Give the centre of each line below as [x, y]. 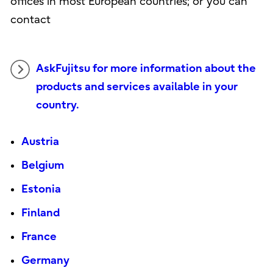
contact [30, 20]
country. [57, 105]
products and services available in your [136, 87]
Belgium [42, 166]
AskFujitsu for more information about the [146, 69]
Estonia [41, 190]
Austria [40, 142]
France [39, 237]
